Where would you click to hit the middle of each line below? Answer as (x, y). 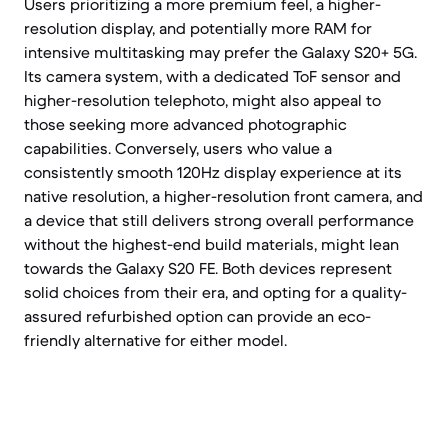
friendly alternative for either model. (155, 340)
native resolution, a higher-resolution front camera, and (223, 196)
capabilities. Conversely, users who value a (178, 148)
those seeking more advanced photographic (185, 124)
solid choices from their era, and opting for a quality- (215, 292)
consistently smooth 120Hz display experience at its (213, 172)
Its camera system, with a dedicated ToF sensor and (212, 76)
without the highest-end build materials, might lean (211, 244)
